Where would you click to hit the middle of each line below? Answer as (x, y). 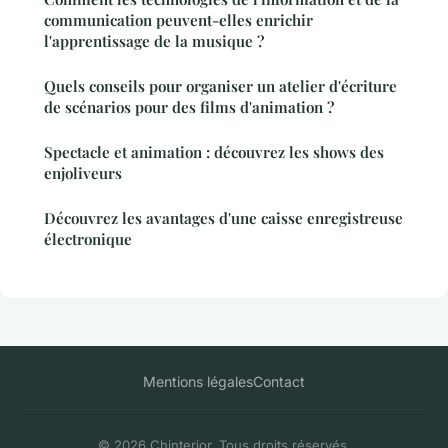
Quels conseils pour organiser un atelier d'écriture (220, 85)
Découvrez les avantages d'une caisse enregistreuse (223, 217)
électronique (88, 238)
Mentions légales (198, 381)
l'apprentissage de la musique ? (154, 40)
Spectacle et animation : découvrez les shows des (214, 151)
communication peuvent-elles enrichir (178, 19)
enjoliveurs (83, 172)
